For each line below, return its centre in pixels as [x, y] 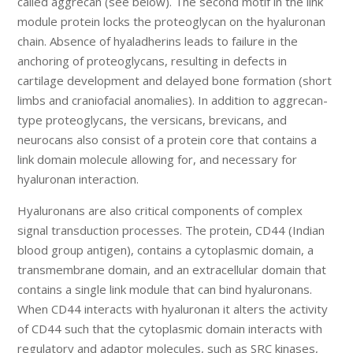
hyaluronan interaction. [78, 179]
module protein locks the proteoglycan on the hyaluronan [172, 22]
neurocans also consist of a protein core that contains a [167, 140]
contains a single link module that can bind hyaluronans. [165, 290]
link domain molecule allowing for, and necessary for [158, 160]
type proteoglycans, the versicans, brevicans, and [152, 120]
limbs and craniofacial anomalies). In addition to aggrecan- [173, 100]
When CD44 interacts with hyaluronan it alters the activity [173, 309]
